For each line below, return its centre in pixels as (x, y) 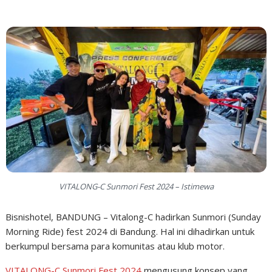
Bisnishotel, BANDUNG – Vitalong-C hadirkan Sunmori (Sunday (134, 216)
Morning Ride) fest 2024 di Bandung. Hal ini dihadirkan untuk (130, 231)
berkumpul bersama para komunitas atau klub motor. (115, 246)
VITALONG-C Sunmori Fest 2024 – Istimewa (136, 186)
